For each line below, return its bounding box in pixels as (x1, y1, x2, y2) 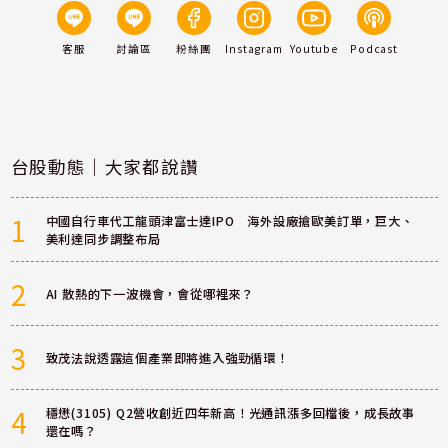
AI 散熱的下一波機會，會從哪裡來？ (45, 284, 255, 303)
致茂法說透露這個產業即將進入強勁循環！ (45, 348, 289, 367)
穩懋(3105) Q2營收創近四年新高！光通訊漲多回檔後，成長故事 (45, 403, 416, 422)
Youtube (290, 40, 338, 56)
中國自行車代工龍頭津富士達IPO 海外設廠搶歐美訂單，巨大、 (45, 211, 414, 230)
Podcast (350, 40, 398, 56)
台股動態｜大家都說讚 (10, 153, 199, 179)
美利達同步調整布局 (45, 229, 161, 248)
